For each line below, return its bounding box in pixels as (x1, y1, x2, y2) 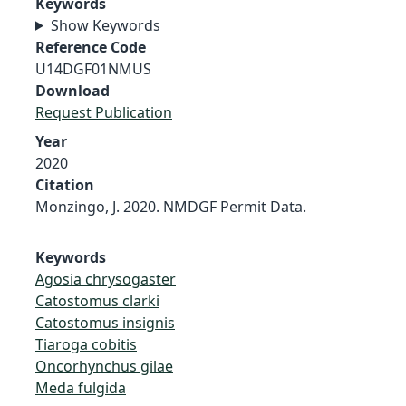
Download (35, 80, 110, 101)
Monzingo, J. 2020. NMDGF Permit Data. (35, 196, 306, 217)
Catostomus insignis (35, 312, 175, 333)
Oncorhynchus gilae (35, 355, 173, 376)
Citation (35, 174, 94, 195)
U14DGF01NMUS (35, 58, 151, 79)
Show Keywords (50, 14, 160, 35)
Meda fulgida (35, 377, 126, 398)
